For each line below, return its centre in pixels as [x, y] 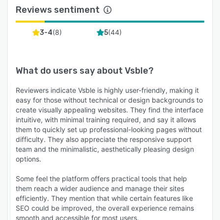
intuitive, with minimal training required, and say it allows [106, 120]
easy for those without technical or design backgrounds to [109, 100]
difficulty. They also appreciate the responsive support [104, 139]
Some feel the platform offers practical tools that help [101, 179]
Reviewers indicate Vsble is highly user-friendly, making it [107, 90]
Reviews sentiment [58, 10]
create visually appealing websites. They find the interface [110, 110]
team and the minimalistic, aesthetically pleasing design [105, 149]
